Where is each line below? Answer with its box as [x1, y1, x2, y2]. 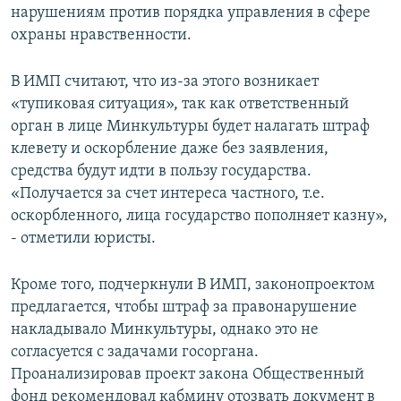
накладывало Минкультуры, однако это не [11, 321, 319, 339]
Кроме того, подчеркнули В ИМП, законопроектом [11, 277, 375, 294]
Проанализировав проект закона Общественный [11, 366, 364, 384]
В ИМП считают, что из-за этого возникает [11, 73, 319, 91]
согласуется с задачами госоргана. [11, 344, 259, 362]
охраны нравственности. [11, 27, 192, 45]
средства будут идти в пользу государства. [11, 163, 311, 181]
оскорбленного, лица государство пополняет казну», [11, 208, 388, 226]
